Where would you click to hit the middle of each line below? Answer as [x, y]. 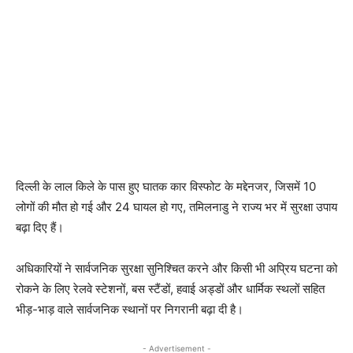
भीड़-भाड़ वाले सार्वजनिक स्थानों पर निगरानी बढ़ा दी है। [130, 310]
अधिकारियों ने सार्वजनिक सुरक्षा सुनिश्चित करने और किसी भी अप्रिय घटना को [176, 269]
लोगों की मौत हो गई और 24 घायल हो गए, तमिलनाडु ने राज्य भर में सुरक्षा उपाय [176, 207]
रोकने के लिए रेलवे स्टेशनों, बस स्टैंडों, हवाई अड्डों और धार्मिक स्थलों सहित [170, 289]
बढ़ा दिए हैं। [40, 228]
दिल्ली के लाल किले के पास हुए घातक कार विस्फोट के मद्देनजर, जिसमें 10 [166, 187]
